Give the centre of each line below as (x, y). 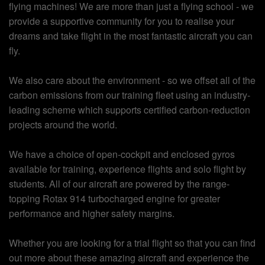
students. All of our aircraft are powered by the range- (119, 184)
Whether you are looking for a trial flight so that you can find (132, 243)
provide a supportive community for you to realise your (122, 21)
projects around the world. (63, 125)
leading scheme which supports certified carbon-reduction (130, 110)
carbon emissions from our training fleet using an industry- (130, 95)
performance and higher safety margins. (92, 214)
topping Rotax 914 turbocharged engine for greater (114, 199)
